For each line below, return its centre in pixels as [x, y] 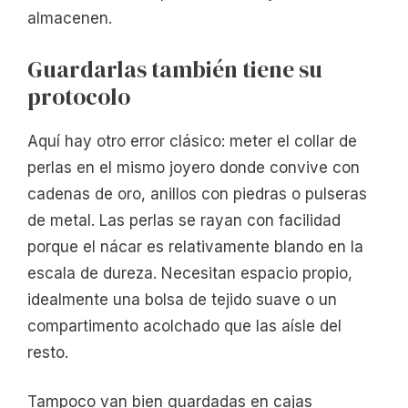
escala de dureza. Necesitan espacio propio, [190, 273]
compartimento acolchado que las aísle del [184, 326]
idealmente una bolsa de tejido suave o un [182, 299]
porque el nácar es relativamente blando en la [195, 246]
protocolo [79, 96]
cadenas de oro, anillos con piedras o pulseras [197, 194]
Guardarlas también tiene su [175, 69]
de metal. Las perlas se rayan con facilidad [184, 220]
